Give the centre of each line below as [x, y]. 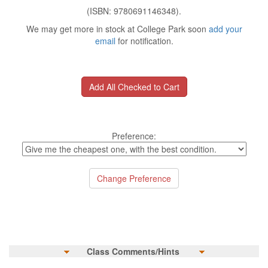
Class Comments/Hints [133, 251]
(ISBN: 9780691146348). [134, 11]
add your [225, 29]
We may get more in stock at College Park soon [117, 29]
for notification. [144, 41]
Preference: [134, 136]
